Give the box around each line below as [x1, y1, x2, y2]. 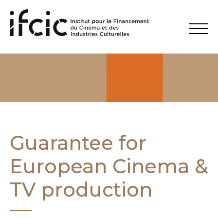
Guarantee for [10, 131, 146, 155]
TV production [10, 178, 152, 201]
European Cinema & [10, 154, 208, 178]
